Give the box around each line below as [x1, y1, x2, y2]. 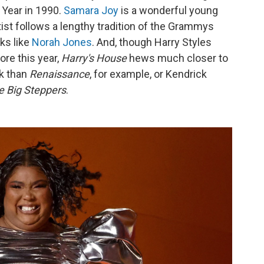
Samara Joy [64, 4, 118, 16]
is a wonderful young [118, 4, 218, 16]
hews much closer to [127, 52, 228, 64]
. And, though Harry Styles [92, 36, 212, 48]
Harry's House [61, 52, 127, 64]
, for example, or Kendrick [90, 68, 207, 80]
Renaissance [29, 68, 90, 80]
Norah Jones [32, 36, 92, 48]
